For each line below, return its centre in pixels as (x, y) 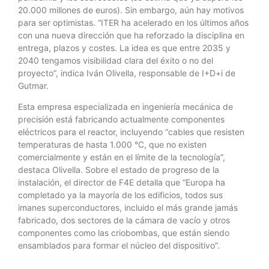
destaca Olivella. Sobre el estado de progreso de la (119, 169)
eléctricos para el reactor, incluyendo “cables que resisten (131, 131)
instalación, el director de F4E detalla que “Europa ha (122, 182)
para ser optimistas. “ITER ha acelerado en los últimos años (133, 22)
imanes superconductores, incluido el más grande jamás (128, 207)
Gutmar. (33, 85)
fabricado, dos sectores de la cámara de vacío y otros (124, 220)
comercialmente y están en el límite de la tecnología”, (122, 157)
